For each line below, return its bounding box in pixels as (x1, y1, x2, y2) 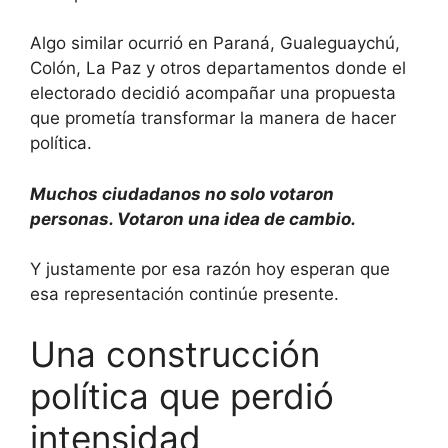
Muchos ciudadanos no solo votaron (30, 183, 334, 204)
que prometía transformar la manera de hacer (30, 108, 396, 129)
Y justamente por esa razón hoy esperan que (30, 259, 390, 280)
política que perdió (30, 374, 334, 417)
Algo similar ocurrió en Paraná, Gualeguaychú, (30, 33, 400, 54)
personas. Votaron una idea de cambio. (30, 208, 356, 229)
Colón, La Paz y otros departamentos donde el (30, 58, 406, 79)
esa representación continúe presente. (30, 284, 339, 305)
